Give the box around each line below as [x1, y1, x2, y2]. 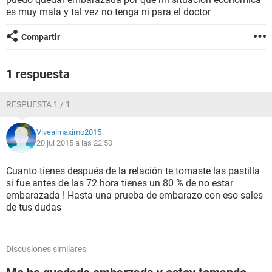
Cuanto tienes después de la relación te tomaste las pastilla [6, 165, 260, 177]
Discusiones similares [6, 244, 86, 254]
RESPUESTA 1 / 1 [6, 100, 70, 109]
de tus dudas [6, 202, 61, 213]
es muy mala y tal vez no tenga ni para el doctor [6, 6, 211, 18]
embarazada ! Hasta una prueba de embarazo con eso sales [6, 189, 263, 201]
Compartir [21, 32, 60, 42]
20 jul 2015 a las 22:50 [36, 138, 112, 148]
